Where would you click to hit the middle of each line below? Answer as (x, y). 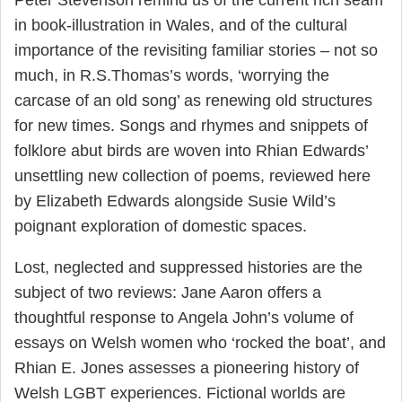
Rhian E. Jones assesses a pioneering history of (187, 368)
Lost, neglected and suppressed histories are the (188, 268)
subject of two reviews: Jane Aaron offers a (168, 293)
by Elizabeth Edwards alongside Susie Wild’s (175, 201)
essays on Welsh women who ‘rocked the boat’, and (200, 343)
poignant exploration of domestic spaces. (161, 227)
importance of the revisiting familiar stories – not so (196, 51)
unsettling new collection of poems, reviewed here (192, 176)
